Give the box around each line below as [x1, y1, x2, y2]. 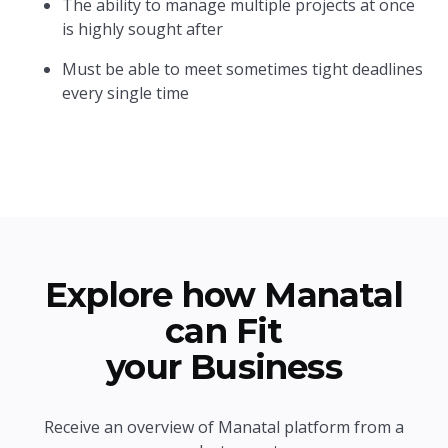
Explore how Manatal [45, 274, 403, 316]
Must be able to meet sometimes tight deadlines [62, 58, 424, 80]
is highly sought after [62, 18, 224, 40]
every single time [62, 82, 190, 104]
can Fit [165, 310, 283, 352]
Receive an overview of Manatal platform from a [44, 416, 404, 438]
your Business [106, 346, 342, 388]
